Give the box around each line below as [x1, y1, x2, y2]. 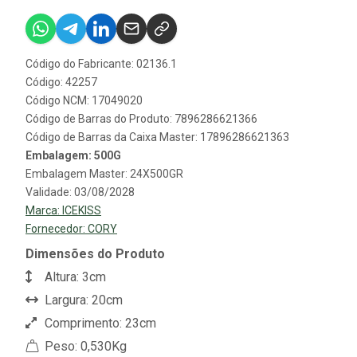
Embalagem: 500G [25, 149, 121, 163]
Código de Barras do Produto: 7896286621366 [25, 112, 257, 126]
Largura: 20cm [41, 292, 123, 308]
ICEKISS [62, 204, 101, 218]
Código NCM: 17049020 [25, 94, 143, 108]
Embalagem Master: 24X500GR [25, 167, 183, 181]
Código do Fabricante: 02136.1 [25, 57, 177, 71]
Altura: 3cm [41, 269, 106, 285]
